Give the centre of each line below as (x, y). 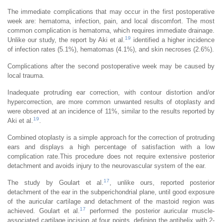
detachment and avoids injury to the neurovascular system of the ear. (107, 166)
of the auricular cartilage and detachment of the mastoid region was (111, 201)
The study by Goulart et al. (56, 182)
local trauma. (26, 75)
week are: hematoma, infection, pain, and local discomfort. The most (111, 21)
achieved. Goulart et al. (44, 211)
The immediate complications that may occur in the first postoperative (111, 11)
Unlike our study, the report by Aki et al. (66, 40)
